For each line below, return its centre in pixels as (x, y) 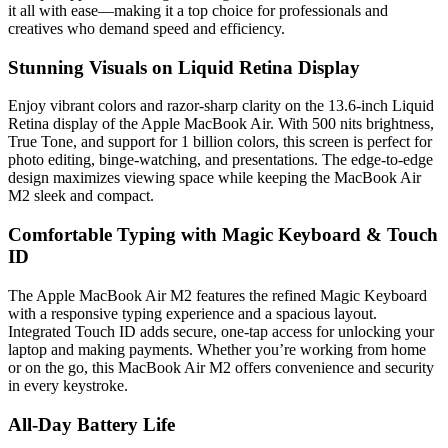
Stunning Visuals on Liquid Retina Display (184, 67)
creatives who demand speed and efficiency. (146, 28)
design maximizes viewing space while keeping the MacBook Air (214, 178)
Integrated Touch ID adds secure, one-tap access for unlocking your (221, 331)
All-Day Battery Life (91, 424)
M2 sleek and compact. (81, 196)
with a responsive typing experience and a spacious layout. (192, 313)
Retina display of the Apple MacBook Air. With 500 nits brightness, (221, 124)
